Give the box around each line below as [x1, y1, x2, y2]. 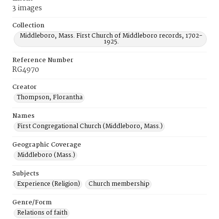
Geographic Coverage [12, 140, 81, 150]
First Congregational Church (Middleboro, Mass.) [17, 121, 163, 131]
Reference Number [12, 55, 73, 66]
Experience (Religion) [17, 179, 80, 189]
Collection [12, 21, 44, 31]
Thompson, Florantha [17, 92, 83, 103]
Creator [12, 82, 37, 92]
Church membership [88, 179, 150, 189]
